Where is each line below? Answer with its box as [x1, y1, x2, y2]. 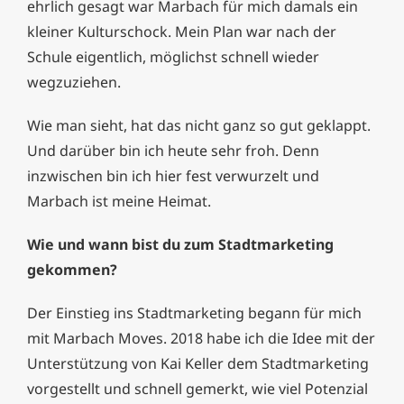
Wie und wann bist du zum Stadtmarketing [27, 234, 334, 255]
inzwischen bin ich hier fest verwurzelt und [27, 166, 319, 187]
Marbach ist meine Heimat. [27, 191, 211, 212]
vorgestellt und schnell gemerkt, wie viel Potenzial [27, 379, 368, 399]
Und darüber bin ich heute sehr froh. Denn [27, 141, 319, 161]
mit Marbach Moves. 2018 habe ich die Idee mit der [27, 328, 375, 349]
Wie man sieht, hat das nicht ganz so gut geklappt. [27, 115, 371, 136]
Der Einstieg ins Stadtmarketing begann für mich [27, 303, 362, 324]
